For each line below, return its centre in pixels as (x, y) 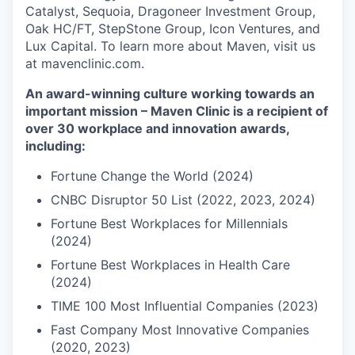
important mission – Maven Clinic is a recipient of (177, 111)
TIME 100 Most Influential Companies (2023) (185, 306)
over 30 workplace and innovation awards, (157, 129)
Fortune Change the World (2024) (152, 176)
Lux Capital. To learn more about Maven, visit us (170, 46)
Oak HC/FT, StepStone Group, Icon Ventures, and (173, 29)
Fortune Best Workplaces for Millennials (169, 224)
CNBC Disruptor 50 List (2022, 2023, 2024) (183, 200)
